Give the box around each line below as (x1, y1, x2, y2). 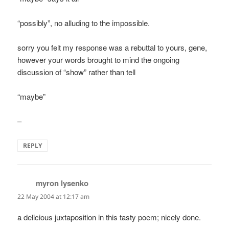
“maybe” (17, 91, 46, 102)
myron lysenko (36, 177, 89, 189)
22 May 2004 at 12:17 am (17, 192, 90, 201)
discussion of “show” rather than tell (17, 66, 136, 78)
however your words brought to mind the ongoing (17, 54, 180, 65)
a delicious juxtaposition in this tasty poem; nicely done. (17, 212, 201, 223)
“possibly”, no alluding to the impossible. (17, 17, 150, 29)
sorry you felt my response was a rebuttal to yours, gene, (17, 42, 208, 53)
